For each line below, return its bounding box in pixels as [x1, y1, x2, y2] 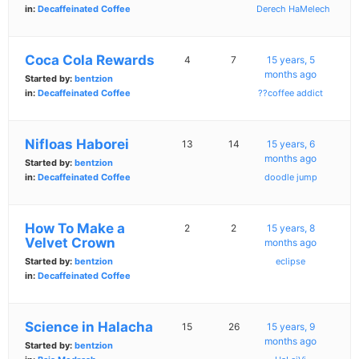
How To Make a [25, 220, 125, 237]
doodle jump [264, 171, 317, 184]
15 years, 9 [266, 321, 315, 333]
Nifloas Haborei [25, 136, 129, 153]
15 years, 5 [266, 54, 315, 67]
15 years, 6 [266, 138, 315, 151]
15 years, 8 [266, 222, 315, 235]
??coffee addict [258, 87, 324, 99]
